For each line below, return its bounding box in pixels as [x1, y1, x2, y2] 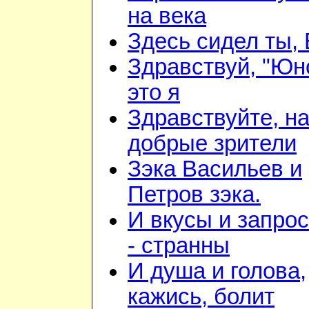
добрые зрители [128, 131, 297, 157]
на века [128, 3, 206, 29]
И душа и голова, [128, 259, 306, 284]
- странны [128, 233, 230, 259]
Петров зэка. [128, 182, 261, 208]
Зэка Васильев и [128, 157, 302, 182]
